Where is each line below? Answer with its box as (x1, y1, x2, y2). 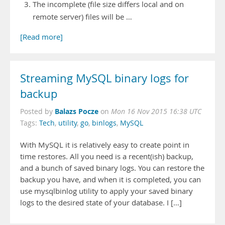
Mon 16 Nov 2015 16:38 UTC (111, 107, 201, 116)
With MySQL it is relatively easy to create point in (20, 140, 189, 150)
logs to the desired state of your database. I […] (20, 198, 182, 207)
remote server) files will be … (33, 12, 132, 22)
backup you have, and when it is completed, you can (20, 175, 201, 184)
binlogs (92, 119, 117, 128)
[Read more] (20, 32, 63, 42)
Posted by (20, 107, 55, 116)
